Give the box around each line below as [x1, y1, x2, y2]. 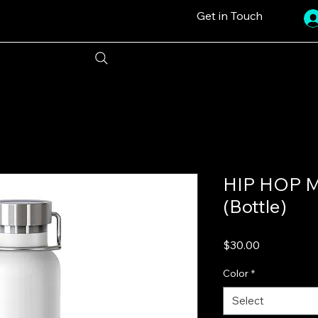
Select [232, 293, 264, 307]
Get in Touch [196, 9, 263, 23]
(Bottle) [223, 194, 287, 218]
